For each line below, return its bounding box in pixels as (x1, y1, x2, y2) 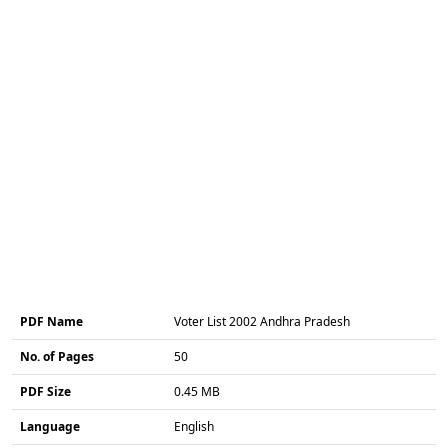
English (174, 417, 214, 435)
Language (20, 417, 80, 435)
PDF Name (20, 312, 83, 330)
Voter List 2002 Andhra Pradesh (174, 312, 350, 330)
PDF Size (20, 382, 71, 400)
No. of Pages (20, 347, 94, 365)
